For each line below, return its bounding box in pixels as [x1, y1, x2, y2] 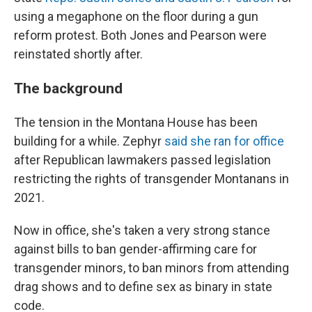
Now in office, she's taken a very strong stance [14, 223, 270, 237]
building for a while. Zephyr [14, 134, 164, 148]
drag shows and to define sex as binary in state [14, 279, 272, 294]
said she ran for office [164, 134, 284, 148]
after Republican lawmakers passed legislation [14, 153, 271, 167]
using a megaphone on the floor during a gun [14, 9, 258, 24]
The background [14, 79, 123, 97]
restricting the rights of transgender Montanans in [14, 171, 289, 186]
